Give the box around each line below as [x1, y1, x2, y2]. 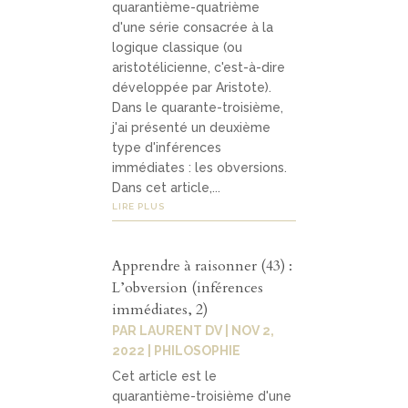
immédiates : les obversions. [112, 159, 288, 175]
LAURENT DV [139, 323, 223, 339]
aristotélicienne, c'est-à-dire [112, 59, 286, 75]
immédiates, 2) [112, 300, 209, 321]
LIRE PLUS [112, 201, 166, 212]
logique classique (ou [112, 39, 243, 55]
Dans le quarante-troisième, [112, 99, 284, 115]
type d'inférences [112, 139, 222, 155]
